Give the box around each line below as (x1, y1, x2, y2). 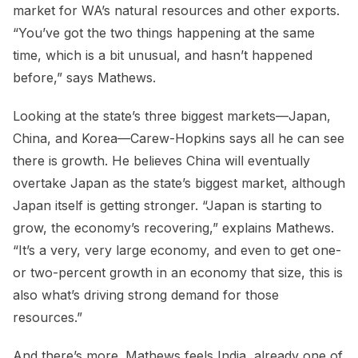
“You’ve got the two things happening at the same (13, 25, 315, 42)
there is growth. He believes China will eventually (13, 153, 310, 169)
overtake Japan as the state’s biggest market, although (13, 175, 345, 192)
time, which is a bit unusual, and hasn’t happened (13, 47, 312, 64)
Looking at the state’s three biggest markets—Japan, (13, 108, 331, 125)
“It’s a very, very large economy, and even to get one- (13, 242, 341, 259)
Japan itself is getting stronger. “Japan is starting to (13, 197, 322, 214)
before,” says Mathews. (13, 70, 156, 86)
